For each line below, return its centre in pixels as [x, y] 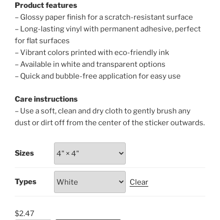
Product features [46, 6]
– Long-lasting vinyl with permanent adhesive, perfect [108, 29]
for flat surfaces [42, 41]
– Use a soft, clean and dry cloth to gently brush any [103, 111]
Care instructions [46, 99]
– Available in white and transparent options [90, 65]
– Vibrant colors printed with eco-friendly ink [92, 53]
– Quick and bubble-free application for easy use [98, 76]
